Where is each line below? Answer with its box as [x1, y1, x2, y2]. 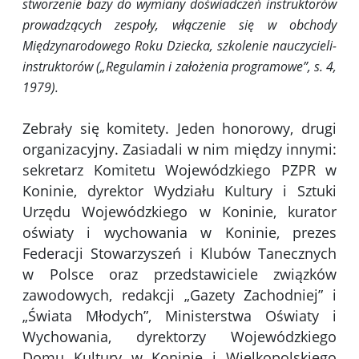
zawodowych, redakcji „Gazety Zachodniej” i [22, 285, 337, 305]
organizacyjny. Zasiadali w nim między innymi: [22, 139, 337, 159]
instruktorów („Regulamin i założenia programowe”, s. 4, [22, 58, 337, 76]
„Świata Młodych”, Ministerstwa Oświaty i [22, 306, 337, 326]
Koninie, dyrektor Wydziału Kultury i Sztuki [22, 181, 337, 201]
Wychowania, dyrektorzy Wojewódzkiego [22, 327, 337, 347]
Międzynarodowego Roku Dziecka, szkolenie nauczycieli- [22, 37, 337, 55]
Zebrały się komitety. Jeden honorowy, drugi [22, 119, 337, 139]
